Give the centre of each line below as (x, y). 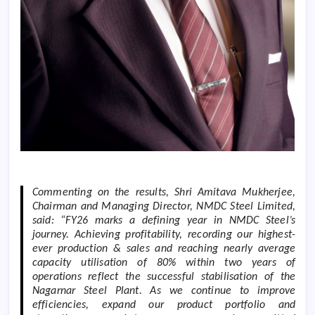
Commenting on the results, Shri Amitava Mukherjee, (164, 193)
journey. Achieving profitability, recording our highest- (164, 235)
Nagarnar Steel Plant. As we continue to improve (164, 291)
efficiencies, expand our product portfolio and (164, 306)
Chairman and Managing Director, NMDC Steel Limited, (164, 207)
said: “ (49, 221)
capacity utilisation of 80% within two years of (164, 263)
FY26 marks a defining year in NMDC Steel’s (181, 221)
